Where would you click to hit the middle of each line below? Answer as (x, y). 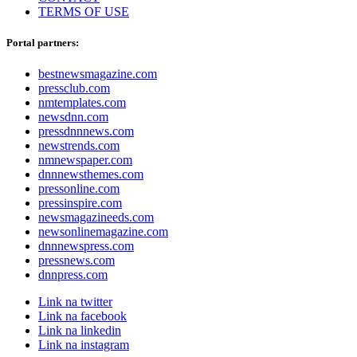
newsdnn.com (73, 116)
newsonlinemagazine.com (103, 231)
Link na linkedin (80, 330)
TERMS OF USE (84, 11)
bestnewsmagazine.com (98, 73)
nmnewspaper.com (85, 159)
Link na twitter (75, 301)
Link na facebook (82, 316)
